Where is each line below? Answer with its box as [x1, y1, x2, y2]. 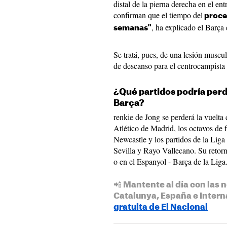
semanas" [113, 24, 152, 32]
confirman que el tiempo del [113, 10, 203, 20]
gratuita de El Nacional [113, 203, 208, 211]
